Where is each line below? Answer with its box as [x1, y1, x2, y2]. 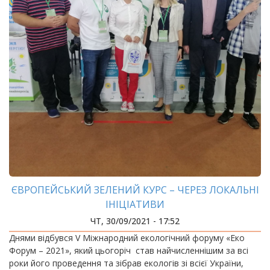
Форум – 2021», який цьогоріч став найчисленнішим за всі [9, 245, 248, 256]
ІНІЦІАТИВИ [105, 198, 165, 211]
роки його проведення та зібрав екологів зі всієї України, [9, 257, 243, 269]
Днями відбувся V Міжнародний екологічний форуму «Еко [9, 232, 245, 243]
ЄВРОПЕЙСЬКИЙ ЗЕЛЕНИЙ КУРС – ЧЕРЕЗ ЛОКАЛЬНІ [11, 183, 259, 196]
